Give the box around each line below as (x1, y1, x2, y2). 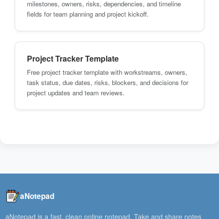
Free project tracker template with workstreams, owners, (27, 67, 187, 77)
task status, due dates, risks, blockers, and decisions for (27, 77, 188, 87)
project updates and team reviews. (27, 88, 125, 97)
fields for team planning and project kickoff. (27, 9, 149, 19)
